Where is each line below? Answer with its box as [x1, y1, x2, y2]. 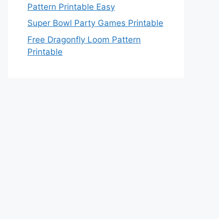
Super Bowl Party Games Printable [27, 18, 163, 28]
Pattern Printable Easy [27, 1, 115, 12]
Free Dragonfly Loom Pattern [27, 34, 141, 44]
